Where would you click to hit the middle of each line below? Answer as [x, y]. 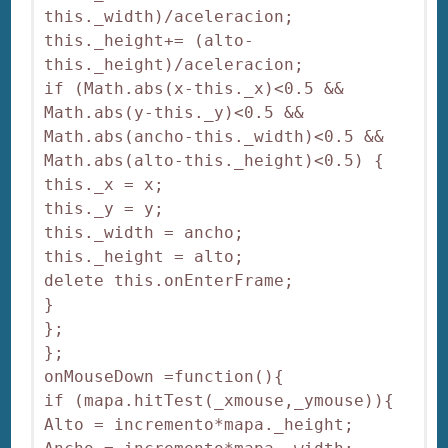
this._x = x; [104, 184]
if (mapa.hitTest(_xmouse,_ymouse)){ [219, 400]
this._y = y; [104, 208]
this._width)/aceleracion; [169, 16]
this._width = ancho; [144, 232]
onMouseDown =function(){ [164, 376]
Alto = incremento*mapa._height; [199, 424]
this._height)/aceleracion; [174, 64]
